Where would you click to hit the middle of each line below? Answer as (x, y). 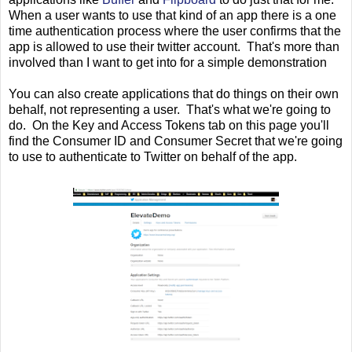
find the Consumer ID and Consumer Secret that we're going (176, 141)
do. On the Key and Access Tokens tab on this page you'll (169, 126)
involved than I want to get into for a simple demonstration (168, 63)
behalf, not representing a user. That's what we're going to (170, 110)
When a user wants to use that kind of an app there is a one (172, 16)
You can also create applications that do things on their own (174, 94)
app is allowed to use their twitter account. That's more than (174, 47)
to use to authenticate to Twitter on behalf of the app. (153, 157)
